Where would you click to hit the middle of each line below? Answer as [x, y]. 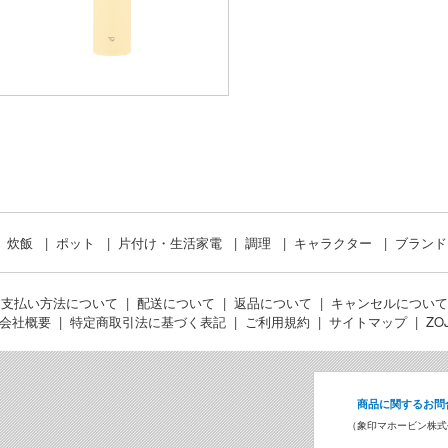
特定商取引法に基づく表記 [147, 322]
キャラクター [335, 243]
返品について [272, 303]
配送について [175, 303]
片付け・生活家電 [172, 243]
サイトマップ [367, 322]
